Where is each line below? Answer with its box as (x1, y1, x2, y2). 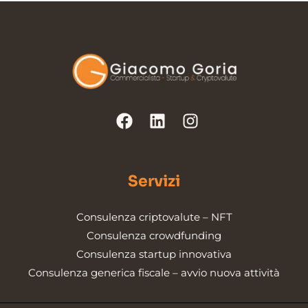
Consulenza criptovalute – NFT (76, 210, 232, 224)
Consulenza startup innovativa (76, 247, 232, 261)
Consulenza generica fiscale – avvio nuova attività (28, 266, 280, 280)
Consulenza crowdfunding (87, 229, 221, 243)
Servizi (128, 172, 180, 191)
